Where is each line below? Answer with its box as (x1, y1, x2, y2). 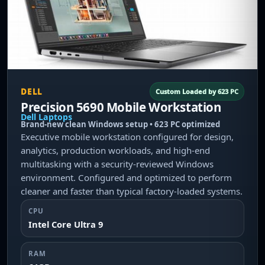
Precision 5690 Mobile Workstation (21, 99, 221, 115)
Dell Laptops (21, 111, 72, 122)
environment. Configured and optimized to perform (21, 172, 232, 183)
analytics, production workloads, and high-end (21, 144, 210, 156)
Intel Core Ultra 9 (28, 218, 103, 230)
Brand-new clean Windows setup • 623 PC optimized (21, 119, 220, 130)
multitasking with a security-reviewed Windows (21, 158, 214, 170)
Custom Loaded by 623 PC (156, 87, 238, 96)
